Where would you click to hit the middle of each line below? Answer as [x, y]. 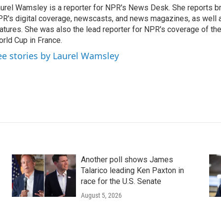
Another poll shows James [127, 160]
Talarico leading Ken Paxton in [132, 170]
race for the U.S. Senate [121, 181]
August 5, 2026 [101, 195]
